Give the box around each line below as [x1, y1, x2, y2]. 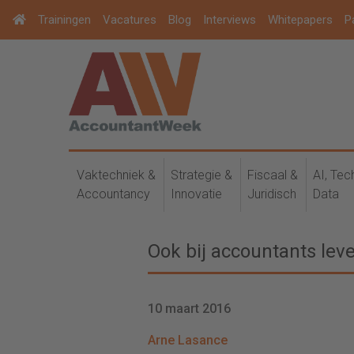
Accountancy [77, 186, 150, 201]
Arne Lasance [148, 333, 228, 348]
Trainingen [38, 13, 91, 27]
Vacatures [103, 13, 156, 27]
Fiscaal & [247, 168, 298, 183]
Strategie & [171, 168, 232, 183]
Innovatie [171, 186, 222, 201]
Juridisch [247, 186, 296, 201]
